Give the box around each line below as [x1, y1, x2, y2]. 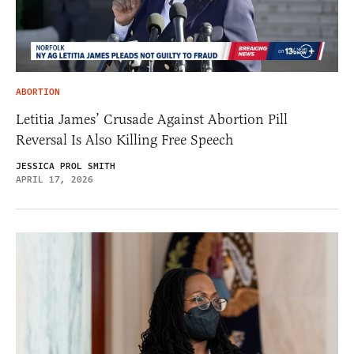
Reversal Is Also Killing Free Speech [16, 131, 234, 149]
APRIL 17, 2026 [16, 173, 93, 187]
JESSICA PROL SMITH [16, 160, 115, 174]
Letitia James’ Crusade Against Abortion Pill [16, 111, 288, 129]
